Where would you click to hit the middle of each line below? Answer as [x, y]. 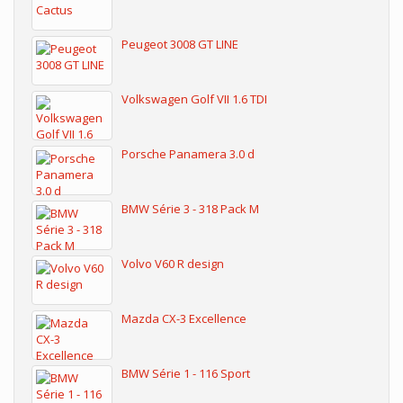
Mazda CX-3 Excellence [184, 318]
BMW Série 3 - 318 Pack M [190, 209]
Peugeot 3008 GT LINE [180, 44]
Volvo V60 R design [173, 264]
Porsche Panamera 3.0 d [188, 154]
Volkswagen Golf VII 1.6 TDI [194, 99]
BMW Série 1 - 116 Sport [186, 373]
